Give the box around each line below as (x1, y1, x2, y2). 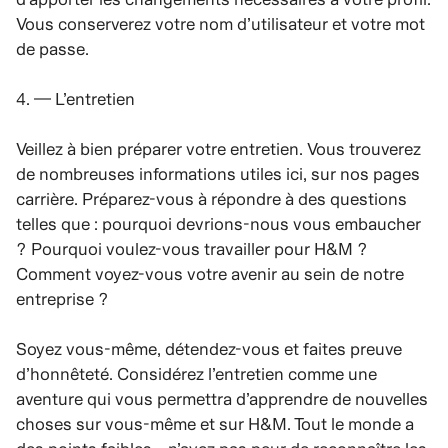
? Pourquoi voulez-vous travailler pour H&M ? (16, 238, 368, 259)
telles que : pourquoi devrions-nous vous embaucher (16, 213, 421, 234)
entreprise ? (16, 288, 109, 309)
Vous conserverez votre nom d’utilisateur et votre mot (16, 13, 425, 34)
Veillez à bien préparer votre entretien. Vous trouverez (16, 138, 421, 159)
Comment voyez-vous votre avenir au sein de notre (16, 263, 404, 284)
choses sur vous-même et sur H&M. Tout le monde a (16, 413, 414, 434)
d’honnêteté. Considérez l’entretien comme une (16, 363, 377, 384)
